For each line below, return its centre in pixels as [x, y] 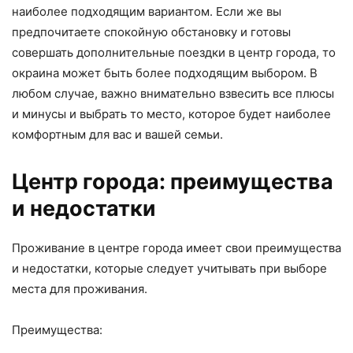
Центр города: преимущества [173, 182]
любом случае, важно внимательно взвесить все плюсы [173, 94]
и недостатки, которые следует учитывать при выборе [169, 269]
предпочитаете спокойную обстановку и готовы [151, 32]
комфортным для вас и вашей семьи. [117, 135]
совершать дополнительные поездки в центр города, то [174, 53]
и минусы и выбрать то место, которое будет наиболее [171, 114]
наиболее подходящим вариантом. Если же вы [147, 12]
